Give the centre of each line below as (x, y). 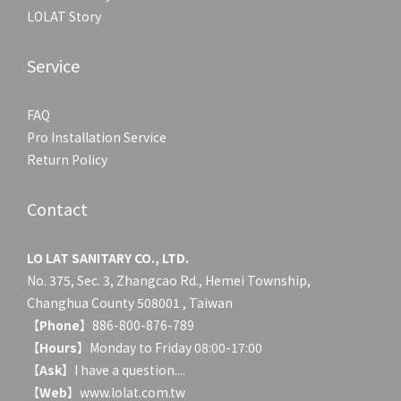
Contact (57, 208)
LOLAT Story (64, 16)
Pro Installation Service (97, 137)
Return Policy (67, 159)
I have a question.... (130, 369)
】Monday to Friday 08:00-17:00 (170, 347)
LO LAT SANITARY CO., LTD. (108, 257)
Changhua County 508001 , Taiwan (130, 302)
